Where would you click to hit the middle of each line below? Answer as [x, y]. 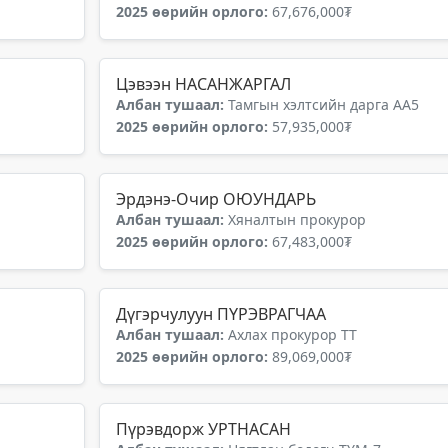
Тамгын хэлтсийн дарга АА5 [323, 104]
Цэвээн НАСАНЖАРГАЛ [203, 84]
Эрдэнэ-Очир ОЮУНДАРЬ [216, 199]
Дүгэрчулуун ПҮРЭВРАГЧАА [221, 314]
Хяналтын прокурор [297, 219]
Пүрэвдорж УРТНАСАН [203, 429]
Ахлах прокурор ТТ [292, 334]
